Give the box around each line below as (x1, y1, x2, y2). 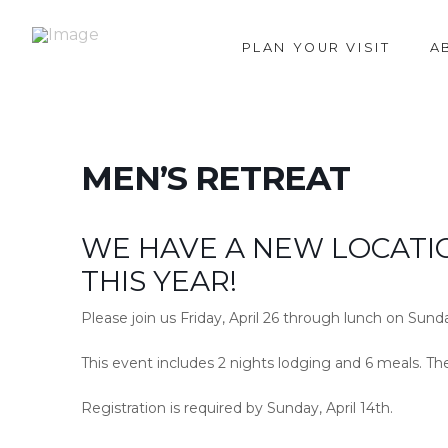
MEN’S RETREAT (80, 158, 350, 198)
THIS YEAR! (80, 264, 237, 298)
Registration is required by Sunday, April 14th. (80, 399, 393, 417)
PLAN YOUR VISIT (241, 40, 391, 55)
